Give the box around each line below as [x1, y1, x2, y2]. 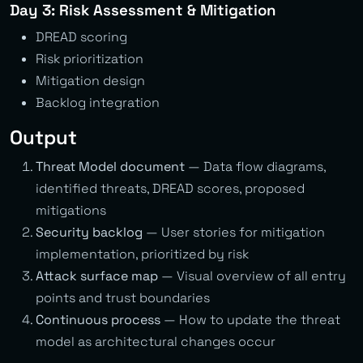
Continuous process [36, 310, 160, 328]
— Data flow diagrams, [185, 157, 326, 175]
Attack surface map [36, 267, 158, 284]
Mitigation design [36, 71, 145, 89]
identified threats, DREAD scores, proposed [36, 179, 305, 197]
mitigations [36, 201, 106, 219]
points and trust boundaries [36, 288, 210, 306]
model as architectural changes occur [36, 332, 275, 350]
